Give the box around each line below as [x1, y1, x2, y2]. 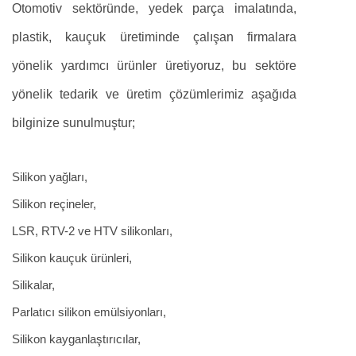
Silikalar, [12, 277, 58, 292]
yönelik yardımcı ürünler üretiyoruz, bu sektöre [12, 58, 296, 72]
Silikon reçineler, [12, 196, 96, 211]
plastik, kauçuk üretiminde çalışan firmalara [12, 29, 296, 44]
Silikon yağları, [12, 169, 87, 184]
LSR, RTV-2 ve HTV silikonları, [12, 223, 172, 238]
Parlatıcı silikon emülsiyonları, [12, 304, 169, 319]
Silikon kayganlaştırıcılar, [12, 331, 144, 346]
